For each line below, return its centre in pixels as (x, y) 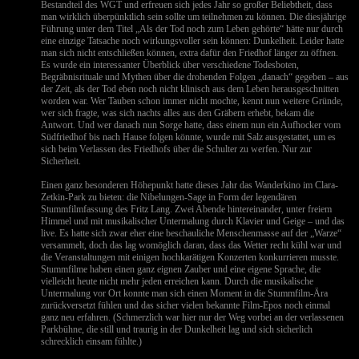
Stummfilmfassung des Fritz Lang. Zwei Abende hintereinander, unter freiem (187, 209)
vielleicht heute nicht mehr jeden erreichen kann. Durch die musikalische (177, 281)
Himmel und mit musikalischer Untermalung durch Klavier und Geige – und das (193, 221)
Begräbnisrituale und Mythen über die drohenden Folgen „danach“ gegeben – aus (195, 77)
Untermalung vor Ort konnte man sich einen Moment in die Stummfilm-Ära (185, 293)
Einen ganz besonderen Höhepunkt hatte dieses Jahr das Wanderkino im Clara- (190, 185)
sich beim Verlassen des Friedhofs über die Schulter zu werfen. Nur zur (177, 149)
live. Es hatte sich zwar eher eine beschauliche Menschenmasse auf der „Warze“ (192, 233)
